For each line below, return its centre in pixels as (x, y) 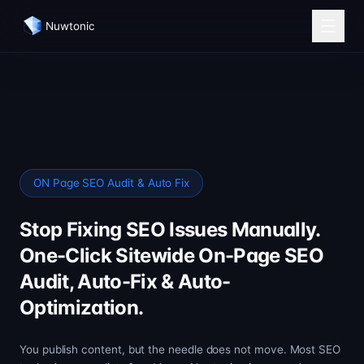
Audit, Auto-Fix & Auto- (125, 282)
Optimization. (82, 308)
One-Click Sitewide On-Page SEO (171, 256)
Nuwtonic (70, 26)
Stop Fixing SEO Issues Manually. (170, 230)
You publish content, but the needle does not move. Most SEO (180, 349)
